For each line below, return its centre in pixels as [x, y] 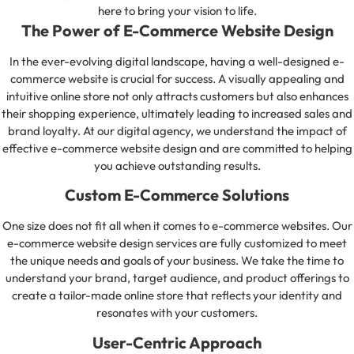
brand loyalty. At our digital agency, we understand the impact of [177, 131]
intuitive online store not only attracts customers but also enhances [177, 96]
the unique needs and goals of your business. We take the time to [177, 261]
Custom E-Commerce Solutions [177, 195]
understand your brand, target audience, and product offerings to [177, 278]
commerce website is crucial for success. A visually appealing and [177, 79]
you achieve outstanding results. [177, 166]
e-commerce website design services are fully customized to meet [177, 243]
